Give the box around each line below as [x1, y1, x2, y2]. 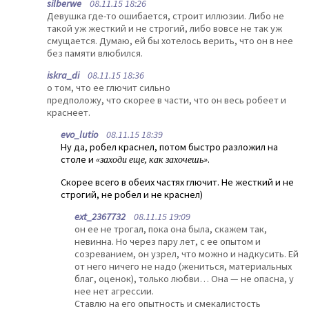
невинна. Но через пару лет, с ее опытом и [74, 235, 261, 248]
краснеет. [47, 106, 90, 119]
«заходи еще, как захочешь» [96, 153, 208, 166]
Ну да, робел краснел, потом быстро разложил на [61, 141, 278, 154]
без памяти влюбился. [47, 46, 143, 59]
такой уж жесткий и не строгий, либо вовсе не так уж [47, 21, 282, 34]
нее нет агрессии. [74, 285, 154, 298]
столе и [61, 153, 96, 166]
